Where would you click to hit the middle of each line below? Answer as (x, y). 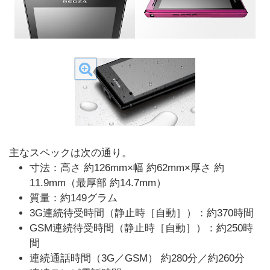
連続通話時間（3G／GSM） (94, 258)
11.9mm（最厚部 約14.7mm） (98, 183)
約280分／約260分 (203, 258)
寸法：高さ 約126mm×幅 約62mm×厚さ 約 (127, 168)
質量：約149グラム (74, 198)
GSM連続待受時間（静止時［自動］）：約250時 (141, 228)
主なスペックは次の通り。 (71, 153)
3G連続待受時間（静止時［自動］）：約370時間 (142, 213)
